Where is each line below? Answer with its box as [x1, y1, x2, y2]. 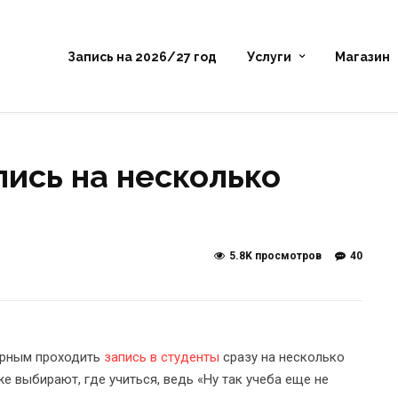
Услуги [247, 50, 291, 64]
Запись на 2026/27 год [68, 50, 217, 64]
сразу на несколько [219, 349, 345, 365]
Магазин [335, 50, 390, 64]
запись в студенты [104, 349, 219, 365]
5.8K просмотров [228, 250, 322, 262]
